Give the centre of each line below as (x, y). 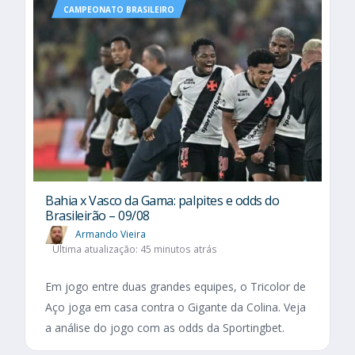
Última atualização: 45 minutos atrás (134, 250)
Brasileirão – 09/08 (97, 216)
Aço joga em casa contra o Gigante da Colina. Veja (176, 307)
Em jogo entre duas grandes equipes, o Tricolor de (176, 287)
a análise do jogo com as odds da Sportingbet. (165, 328)
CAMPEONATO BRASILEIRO (119, 9)
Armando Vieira (111, 234)
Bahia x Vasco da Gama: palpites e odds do (162, 201)
